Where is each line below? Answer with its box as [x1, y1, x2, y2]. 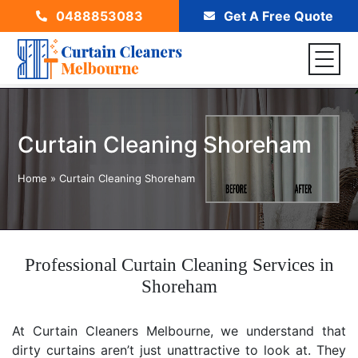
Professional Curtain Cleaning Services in [24, 255, 334, 275]
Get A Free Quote [221, 8, 333, 24]
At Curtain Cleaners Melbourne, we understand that [12, 323, 346, 339]
